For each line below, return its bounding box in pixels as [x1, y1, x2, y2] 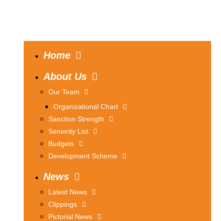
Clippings [48, 200, 77, 208]
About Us [43, 71, 87, 82]
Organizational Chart [53, 103, 118, 110]
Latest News [48, 188, 87, 196]
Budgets [48, 140, 74, 147]
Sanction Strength [48, 115, 104, 123]
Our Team [48, 88, 79, 96]
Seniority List [48, 127, 88, 135]
